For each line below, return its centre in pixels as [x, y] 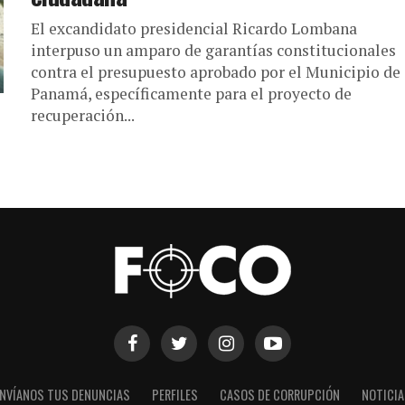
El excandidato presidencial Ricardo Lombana [194, 28]
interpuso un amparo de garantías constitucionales [213, 50]
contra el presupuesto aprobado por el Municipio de [216, 71]
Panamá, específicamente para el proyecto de [191, 93]
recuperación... [83, 115]
